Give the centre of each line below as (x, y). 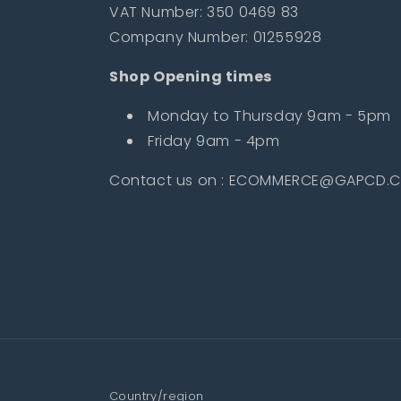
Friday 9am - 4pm (214, 141)
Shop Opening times (191, 76)
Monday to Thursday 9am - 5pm (272, 115)
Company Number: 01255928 (216, 37)
